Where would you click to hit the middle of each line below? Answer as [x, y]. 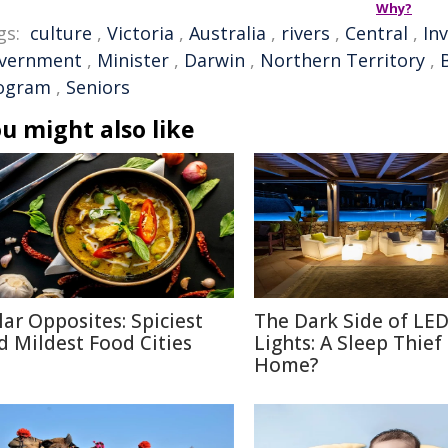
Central [376, 33]
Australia [227, 33]
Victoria [140, 33]
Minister [133, 60]
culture [61, 33]
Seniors [98, 87]
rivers [305, 33]
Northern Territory [342, 60]
